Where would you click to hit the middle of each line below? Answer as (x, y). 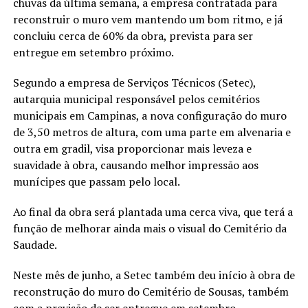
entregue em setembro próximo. (93, 52)
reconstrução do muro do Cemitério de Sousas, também (151, 291)
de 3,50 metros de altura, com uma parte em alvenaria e (152, 132)
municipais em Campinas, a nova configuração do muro (150, 115)
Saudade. (35, 244)
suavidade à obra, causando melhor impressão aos (135, 165)
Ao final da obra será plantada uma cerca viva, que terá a (153, 211)
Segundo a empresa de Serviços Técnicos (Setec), (134, 82)
